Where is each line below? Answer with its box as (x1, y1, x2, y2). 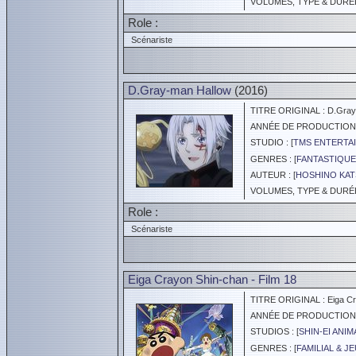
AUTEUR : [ (246, 170, 296, 180)
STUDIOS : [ (246, 327, 299, 336)
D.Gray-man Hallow (128, 83, 231, 97)
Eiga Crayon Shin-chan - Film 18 (128, 273, 296, 286)
